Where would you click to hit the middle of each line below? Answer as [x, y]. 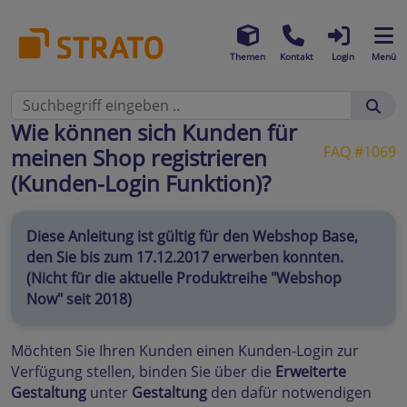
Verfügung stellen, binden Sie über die [143, 371]
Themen [248, 56]
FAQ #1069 [360, 152]
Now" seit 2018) [79, 299]
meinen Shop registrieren [139, 158]
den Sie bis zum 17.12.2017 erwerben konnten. [185, 258]
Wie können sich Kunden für [154, 132]
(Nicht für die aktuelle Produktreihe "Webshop [184, 278]
